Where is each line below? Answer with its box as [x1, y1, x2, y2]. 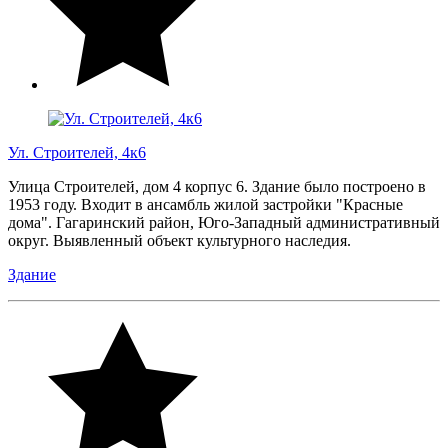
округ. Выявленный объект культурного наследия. [8, 231, 355, 249]
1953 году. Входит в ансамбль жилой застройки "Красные [8, 195, 403, 213]
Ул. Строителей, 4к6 [8, 143, 146, 161]
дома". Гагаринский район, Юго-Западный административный [8, 213, 440, 231]
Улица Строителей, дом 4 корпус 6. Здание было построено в [8, 177, 426, 195]
